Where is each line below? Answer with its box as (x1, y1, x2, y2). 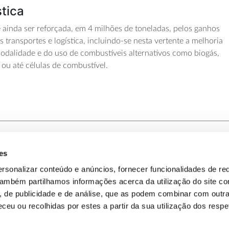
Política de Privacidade (122, 158, 226, 171)
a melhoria (184, 37, 223, 45)
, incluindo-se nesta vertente (83, 37, 184, 45)
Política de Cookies (122, 184, 210, 196)
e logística (48, 37, 84, 45)
